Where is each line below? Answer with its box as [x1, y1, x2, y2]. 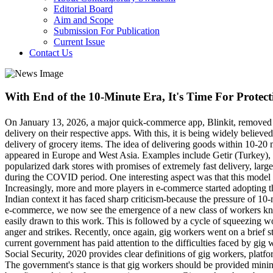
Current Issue [54, 36, 105, 47]
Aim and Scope [54, 14, 113, 25]
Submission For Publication [54, 25, 160, 36]
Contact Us [29, 47, 73, 58]
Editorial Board [54, 3, 113, 14]
